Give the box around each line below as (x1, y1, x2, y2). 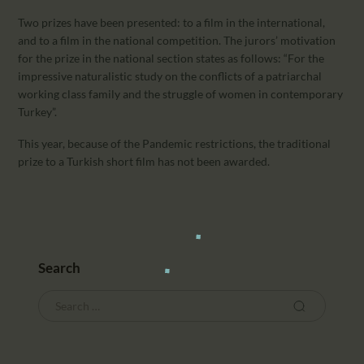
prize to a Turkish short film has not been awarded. (18, 154, 271, 169)
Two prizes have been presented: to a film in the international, (18, 15, 326, 30)
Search (38, 259, 81, 277)
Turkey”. (18, 105, 58, 119)
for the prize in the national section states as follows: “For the (18, 51, 325, 66)
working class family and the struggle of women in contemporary (18, 87, 344, 102)
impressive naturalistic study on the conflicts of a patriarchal (18, 69, 323, 84)
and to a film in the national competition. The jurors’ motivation (18, 33, 336, 48)
